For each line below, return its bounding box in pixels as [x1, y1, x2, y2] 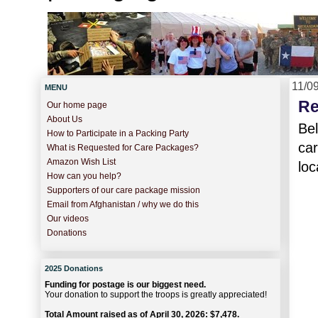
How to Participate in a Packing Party [47, 128, 189, 139]
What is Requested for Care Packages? [47, 143, 199, 153]
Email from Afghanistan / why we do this [47, 199, 199, 210]
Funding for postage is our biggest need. [45, 280, 206, 290]
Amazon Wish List [47, 157, 116, 168]
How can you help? [47, 171, 121, 182]
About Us [47, 114, 82, 125]
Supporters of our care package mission [47, 185, 200, 196]
